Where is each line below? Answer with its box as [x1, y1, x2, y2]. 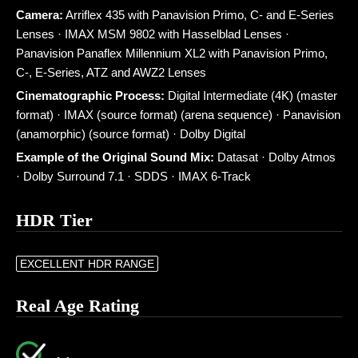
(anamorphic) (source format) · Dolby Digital [16, 127, 245, 141]
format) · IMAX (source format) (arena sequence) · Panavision [16, 108, 340, 121]
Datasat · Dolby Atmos [214, 150, 336, 164]
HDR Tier [16, 210, 93, 230]
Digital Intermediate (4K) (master [165, 89, 337, 102]
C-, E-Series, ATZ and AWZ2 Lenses [16, 66, 206, 79]
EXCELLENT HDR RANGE [20, 257, 154, 270]
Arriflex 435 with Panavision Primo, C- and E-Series [63, 8, 334, 22]
